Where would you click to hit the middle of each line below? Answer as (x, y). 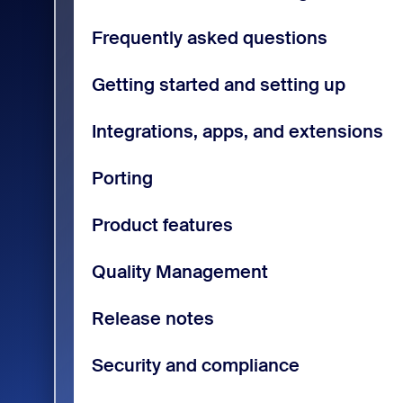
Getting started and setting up (218, 84)
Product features (162, 224)
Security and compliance (195, 365)
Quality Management (179, 271)
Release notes (152, 318)
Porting (122, 178)
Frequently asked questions (209, 37)
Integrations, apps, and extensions (237, 131)
